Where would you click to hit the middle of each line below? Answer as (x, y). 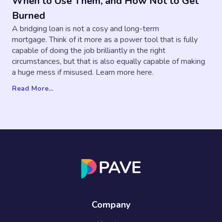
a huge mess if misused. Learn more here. (83, 72)
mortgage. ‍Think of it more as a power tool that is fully (105, 39)
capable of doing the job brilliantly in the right (89, 50)
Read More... (32, 88)
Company (111, 205)
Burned (28, 15)
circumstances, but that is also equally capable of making (109, 61)
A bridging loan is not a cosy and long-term (85, 28)
